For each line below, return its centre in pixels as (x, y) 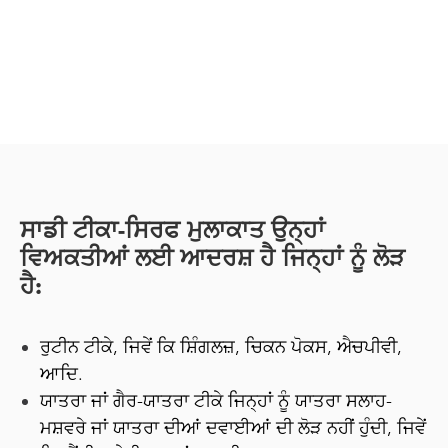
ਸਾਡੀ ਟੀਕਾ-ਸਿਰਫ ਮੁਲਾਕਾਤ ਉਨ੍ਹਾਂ (172, 232)
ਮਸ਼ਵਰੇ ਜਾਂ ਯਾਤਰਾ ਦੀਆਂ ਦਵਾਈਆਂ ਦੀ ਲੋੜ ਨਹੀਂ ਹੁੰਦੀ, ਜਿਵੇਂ (233, 428)
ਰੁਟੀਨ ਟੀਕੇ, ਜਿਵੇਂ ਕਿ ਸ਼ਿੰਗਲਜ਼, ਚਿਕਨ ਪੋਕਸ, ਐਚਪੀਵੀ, (221, 347)
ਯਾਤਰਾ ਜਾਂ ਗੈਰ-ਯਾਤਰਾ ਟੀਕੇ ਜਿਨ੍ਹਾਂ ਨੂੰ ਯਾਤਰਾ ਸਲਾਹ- (216, 401)
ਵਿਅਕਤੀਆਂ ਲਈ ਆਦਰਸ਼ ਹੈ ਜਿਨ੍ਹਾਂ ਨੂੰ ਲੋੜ (212, 260)
